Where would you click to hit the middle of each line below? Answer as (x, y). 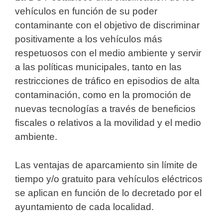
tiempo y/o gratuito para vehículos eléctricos (109, 179)
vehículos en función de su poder (86, 11)
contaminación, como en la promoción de (103, 95)
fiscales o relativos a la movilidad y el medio (108, 123)
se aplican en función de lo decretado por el (108, 193)
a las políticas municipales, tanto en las (98, 67)
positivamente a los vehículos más (89, 39)
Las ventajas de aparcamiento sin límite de (106, 165)
